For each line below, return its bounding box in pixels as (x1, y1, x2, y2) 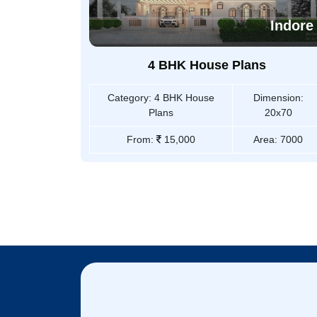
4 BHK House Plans (147, 58, 266, 73)
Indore (270, 18, 313, 34)
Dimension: (253, 92, 304, 104)
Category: (108, 92, 151, 104)
